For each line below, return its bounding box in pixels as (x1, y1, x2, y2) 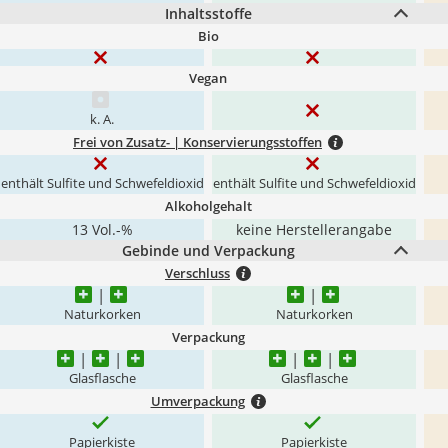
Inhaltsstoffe (164, 4, 252, 23)
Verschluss (165, 264, 230, 282)
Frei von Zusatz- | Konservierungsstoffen (73, 133, 322, 151)
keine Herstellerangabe (236, 220, 392, 239)
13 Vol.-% (71, 220, 133, 239)
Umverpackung (150, 392, 245, 410)
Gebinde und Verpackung (121, 241, 295, 260)
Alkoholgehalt (164, 197, 252, 215)
